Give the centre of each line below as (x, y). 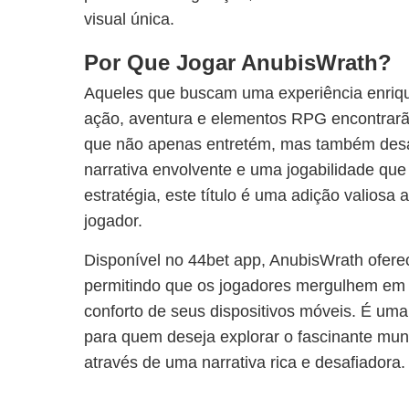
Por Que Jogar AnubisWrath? (238, 63)
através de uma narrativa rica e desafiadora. (245, 362)
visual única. (129, 19)
